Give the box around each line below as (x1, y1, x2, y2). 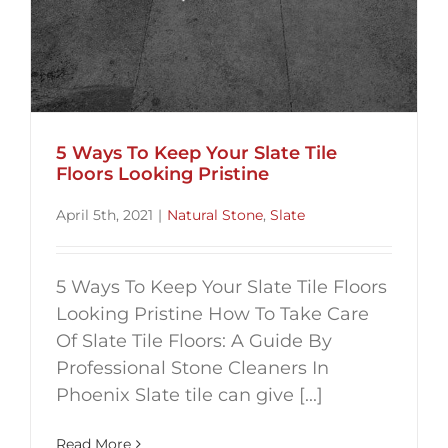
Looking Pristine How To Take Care (56, 303, 369, 326)
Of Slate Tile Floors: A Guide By (56, 330, 332, 353)
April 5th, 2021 (56, 206, 153, 225)
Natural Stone (167, 206, 263, 225)
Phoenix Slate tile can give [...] (56, 384, 323, 407)
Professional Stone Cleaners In (56, 357, 329, 380)
